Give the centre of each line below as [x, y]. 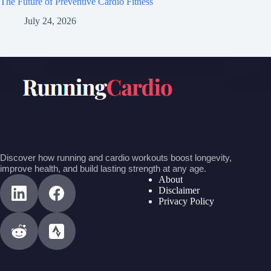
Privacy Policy [187, 201]
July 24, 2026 [50, 21]
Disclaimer [179, 191]
